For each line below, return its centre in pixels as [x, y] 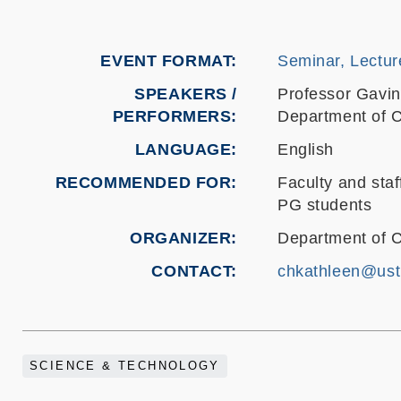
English [306, 149]
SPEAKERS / [186, 94]
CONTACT [192, 271]
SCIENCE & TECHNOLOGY [125, 366]
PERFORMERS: [175, 116]
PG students [325, 205]
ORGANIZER [181, 238]
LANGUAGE [183, 149]
